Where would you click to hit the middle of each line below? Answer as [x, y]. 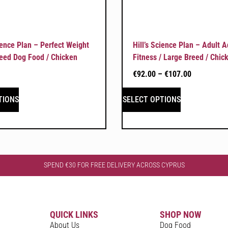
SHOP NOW [180, 215]
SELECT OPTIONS [152, 99]
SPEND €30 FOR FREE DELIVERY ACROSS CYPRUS [114, 165]
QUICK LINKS [74, 215]
